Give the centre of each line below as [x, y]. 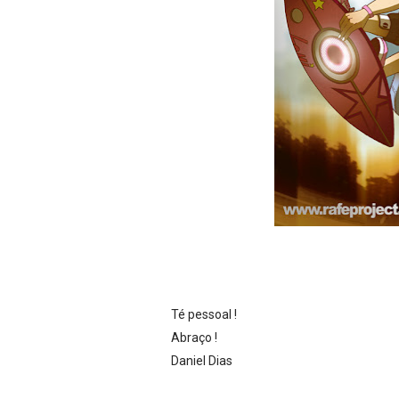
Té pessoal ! [204, 314]
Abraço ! [194, 337]
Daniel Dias [202, 360]
